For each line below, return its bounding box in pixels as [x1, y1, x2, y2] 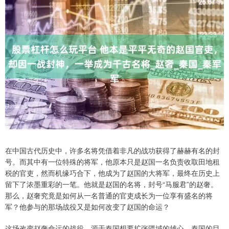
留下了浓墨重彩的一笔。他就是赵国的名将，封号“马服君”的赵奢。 [5, 179, 218, 190]
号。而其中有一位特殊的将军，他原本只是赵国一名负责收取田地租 [5, 156, 220, 167]
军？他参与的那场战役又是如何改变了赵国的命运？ [5, 201, 170, 212]
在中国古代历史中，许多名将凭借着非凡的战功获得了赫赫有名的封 [5, 145, 220, 156]
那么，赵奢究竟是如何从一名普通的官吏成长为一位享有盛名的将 [5, 190, 213, 201]
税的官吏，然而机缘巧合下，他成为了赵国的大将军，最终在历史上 [5, 168, 220, 178]
